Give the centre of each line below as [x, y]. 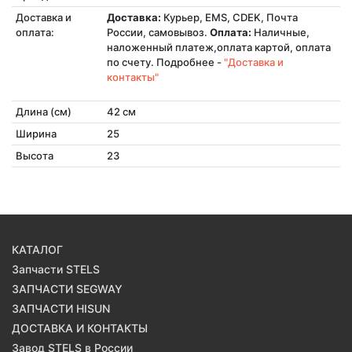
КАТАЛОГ [37, 250]
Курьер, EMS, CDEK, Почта [229, 18]
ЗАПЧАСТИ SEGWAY [67, 289]
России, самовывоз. [158, 33]
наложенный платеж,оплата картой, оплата [218, 48]
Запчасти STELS [56, 269]
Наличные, [280, 33]
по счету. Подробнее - [165, 62]
